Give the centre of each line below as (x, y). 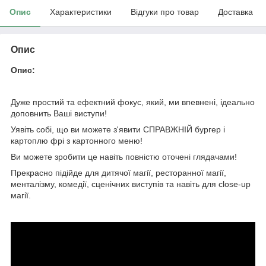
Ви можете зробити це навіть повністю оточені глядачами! (124, 156)
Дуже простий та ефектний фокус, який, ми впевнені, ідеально (133, 102)
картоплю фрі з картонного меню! (77, 140)
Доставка (235, 12)
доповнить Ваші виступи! (59, 113)
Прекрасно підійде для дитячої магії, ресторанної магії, (118, 172)
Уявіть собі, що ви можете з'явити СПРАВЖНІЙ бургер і (118, 129)
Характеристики (81, 12)
